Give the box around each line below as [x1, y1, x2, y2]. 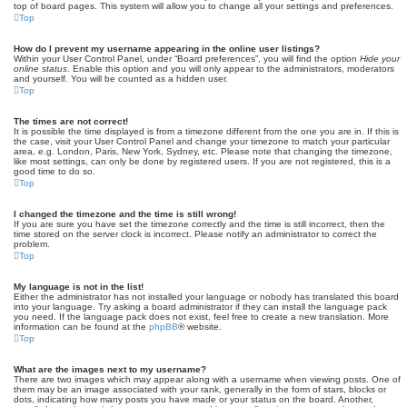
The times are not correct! [14, 116, 128, 126]
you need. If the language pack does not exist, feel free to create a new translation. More [14, 312, 389, 322]
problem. [14, 239, 50, 249]
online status [14, 64, 67, 74]
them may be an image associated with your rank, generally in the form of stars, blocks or [14, 384, 386, 394]
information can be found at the [14, 322, 149, 332]
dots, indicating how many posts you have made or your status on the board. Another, [14, 394, 373, 404]
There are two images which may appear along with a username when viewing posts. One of [14, 374, 401, 384]
